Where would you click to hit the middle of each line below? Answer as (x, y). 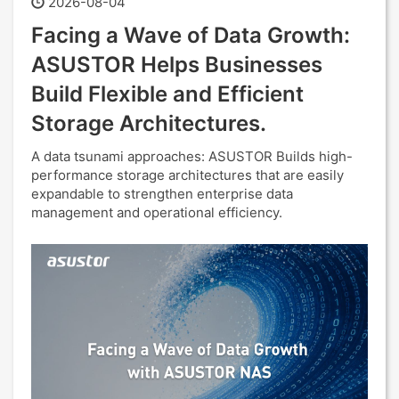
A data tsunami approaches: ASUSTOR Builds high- (192, 156)
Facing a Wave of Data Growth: (191, 35)
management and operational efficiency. (157, 212)
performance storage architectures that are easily (187, 175)
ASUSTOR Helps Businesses (177, 65)
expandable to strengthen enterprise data (162, 194)
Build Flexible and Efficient (167, 94)
